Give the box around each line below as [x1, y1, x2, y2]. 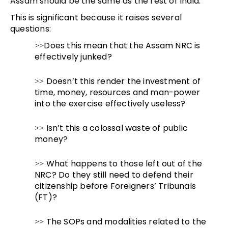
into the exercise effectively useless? [35, 98, 186, 110]
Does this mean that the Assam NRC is [44, 40, 201, 52]
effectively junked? [35, 51, 112, 63]
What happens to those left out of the [46, 158, 203, 170]
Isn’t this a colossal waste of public [46, 122, 188, 134]
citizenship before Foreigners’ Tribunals [35, 180, 196, 192]
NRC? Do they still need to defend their [35, 169, 193, 181]
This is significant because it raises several [10, 12, 182, 24]
